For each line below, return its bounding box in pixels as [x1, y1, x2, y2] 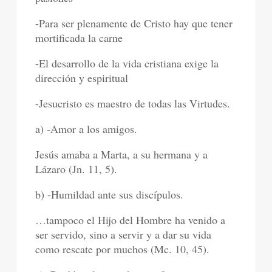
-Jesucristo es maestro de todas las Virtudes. [35, 96, 231, 111]
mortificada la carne [35, 30, 123, 46]
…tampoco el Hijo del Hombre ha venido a [35, 212, 226, 228]
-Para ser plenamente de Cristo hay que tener [35, 16, 233, 31]
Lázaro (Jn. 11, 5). [35, 161, 118, 177]
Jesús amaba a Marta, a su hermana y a [35, 147, 208, 162]
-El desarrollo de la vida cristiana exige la [35, 56, 219, 71]
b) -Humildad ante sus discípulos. [35, 187, 184, 202]
